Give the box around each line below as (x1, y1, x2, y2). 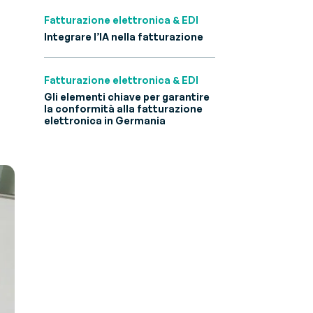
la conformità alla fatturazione (44, 103, 203, 115)
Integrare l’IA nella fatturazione (44, 31, 203, 43)
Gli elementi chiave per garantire (44, 91, 210, 103)
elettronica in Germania (44, 115, 166, 127)
